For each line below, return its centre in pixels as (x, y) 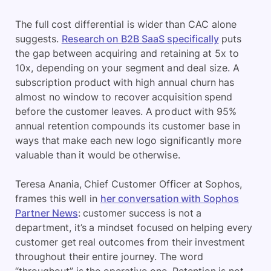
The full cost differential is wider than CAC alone (126, 24)
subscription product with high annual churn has (125, 83)
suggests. (38, 39)
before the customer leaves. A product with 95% (126, 112)
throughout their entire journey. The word (109, 257)
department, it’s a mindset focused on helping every (134, 228)
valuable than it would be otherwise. (98, 155)
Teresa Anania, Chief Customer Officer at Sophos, (129, 184)
